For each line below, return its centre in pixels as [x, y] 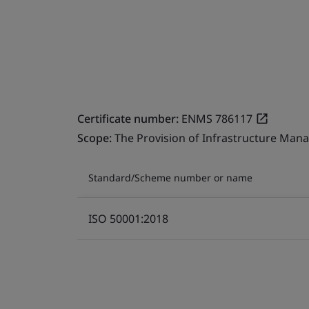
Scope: [96, 138]
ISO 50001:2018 [128, 218]
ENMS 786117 [217, 118]
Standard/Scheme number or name [170, 177]
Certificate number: [128, 118]
